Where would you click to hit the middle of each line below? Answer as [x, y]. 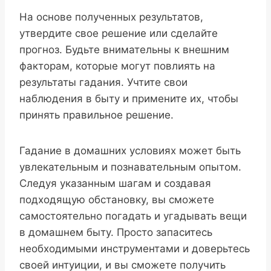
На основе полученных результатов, [111, 17]
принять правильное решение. [96, 115]
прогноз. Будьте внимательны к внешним [124, 49]
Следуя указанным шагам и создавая [115, 183]
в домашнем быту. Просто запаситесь [116, 232]
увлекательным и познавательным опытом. [130, 167]
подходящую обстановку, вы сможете [117, 199]
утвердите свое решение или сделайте [119, 33]
